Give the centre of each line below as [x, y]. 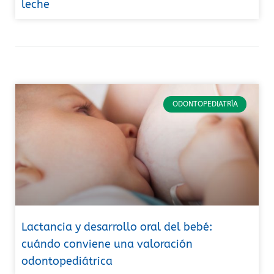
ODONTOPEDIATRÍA [205, 104]
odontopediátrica [67, 261]
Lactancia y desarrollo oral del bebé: [117, 227]
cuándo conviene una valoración [107, 244]
